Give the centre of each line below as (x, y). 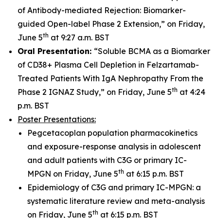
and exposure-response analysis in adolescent (114, 146)
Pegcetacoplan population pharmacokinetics (112, 133)
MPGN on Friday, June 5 (73, 174)
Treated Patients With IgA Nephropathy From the (110, 78)
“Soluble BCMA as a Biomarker (152, 51)
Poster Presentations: (57, 119)
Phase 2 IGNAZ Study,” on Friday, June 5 (95, 92)
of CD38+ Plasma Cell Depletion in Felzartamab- (108, 65)
